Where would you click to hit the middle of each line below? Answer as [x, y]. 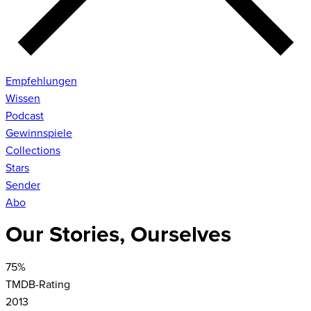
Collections [33, 150]
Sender [23, 185]
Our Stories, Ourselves [118, 235]
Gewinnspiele [39, 133]
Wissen [23, 98]
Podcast [25, 116]
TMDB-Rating [38, 284]
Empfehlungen [41, 81]
